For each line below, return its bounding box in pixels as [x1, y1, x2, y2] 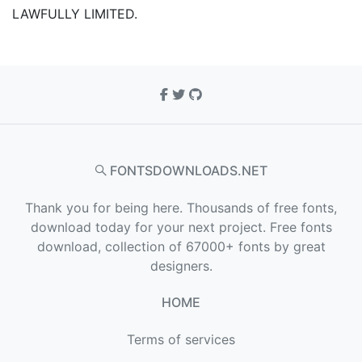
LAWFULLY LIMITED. [12, 6, 137, 22]
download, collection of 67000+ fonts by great [36, 238, 326, 255]
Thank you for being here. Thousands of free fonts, [25, 200, 337, 216]
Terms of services [127, 331, 235, 347]
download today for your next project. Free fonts [30, 219, 332, 235]
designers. [149, 258, 213, 274]
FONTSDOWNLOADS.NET [106, 162, 267, 179]
